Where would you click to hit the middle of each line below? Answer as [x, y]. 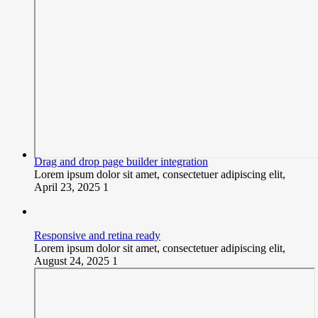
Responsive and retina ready [97, 235]
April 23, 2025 [68, 187]
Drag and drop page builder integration [121, 161]
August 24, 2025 [73, 261]
